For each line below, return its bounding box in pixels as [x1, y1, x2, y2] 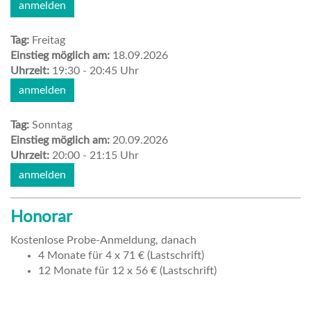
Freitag [32, 34, 65, 46]
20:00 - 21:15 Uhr [52, 149, 139, 161]
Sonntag [32, 119, 72, 131]
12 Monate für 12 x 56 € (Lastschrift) [38, 264, 217, 276]
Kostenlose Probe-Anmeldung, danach [10, 234, 196, 246]
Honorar [10, 208, 72, 226]
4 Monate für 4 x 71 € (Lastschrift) [38, 249, 204, 261]
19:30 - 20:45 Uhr [52, 65, 139, 76]
